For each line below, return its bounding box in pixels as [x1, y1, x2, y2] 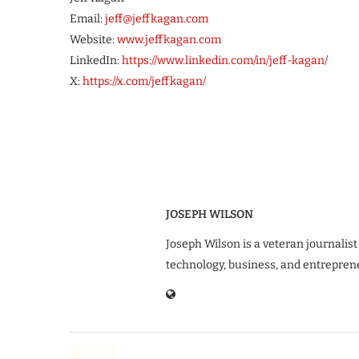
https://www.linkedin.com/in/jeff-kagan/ [122, 54, 328, 67]
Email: [70, 12, 105, 26]
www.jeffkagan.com [117, 33, 221, 46]
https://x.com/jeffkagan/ [83, 75, 206, 88]
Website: [70, 33, 117, 46]
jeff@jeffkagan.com [105, 12, 208, 26]
